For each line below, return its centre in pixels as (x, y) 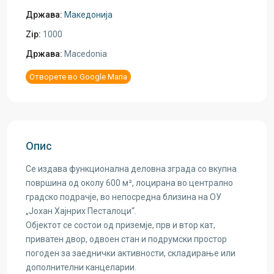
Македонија (88, 15)
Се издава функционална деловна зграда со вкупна (131, 169)
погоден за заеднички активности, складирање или (131, 253)
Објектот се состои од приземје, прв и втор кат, (120, 225)
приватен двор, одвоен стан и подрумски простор (126, 239)
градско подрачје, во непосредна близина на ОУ (124, 197)
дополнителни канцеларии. (81, 267)
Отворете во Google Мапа (78, 77)
